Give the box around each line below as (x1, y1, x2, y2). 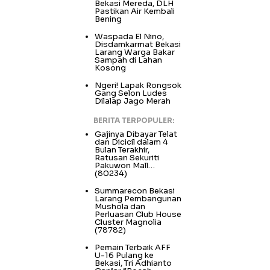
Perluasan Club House (95, 209, 181, 220)
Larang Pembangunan (95, 193, 181, 204)
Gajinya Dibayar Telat (95, 129, 177, 140)
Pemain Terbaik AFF (95, 242, 171, 253)
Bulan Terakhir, (95, 145, 149, 155)
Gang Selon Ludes (95, 88, 167, 99)
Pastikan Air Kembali (95, 6, 175, 17)
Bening (95, 14, 122, 25)
